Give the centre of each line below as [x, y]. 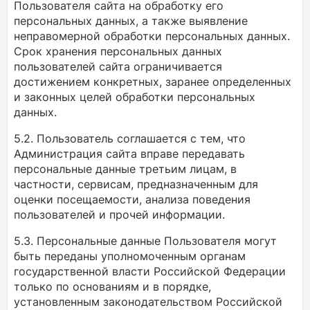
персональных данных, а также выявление [131, 21]
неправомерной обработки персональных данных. [152, 36]
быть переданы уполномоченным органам [130, 256]
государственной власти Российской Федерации [150, 271]
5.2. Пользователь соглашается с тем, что [130, 138]
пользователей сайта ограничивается [118, 66]
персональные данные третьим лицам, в [125, 169]
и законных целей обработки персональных [135, 97]
